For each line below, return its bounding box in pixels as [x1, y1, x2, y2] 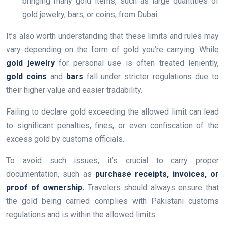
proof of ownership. [6, 183, 85, 193]
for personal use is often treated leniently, [54, 58, 219, 68]
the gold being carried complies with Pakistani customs [6, 196, 219, 206]
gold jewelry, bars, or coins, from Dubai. [22, 10, 159, 20]
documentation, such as [6, 169, 95, 179]
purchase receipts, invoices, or [95, 169, 219, 179]
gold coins [6, 72, 47, 82]
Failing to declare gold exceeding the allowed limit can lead [6, 107, 219, 117]
